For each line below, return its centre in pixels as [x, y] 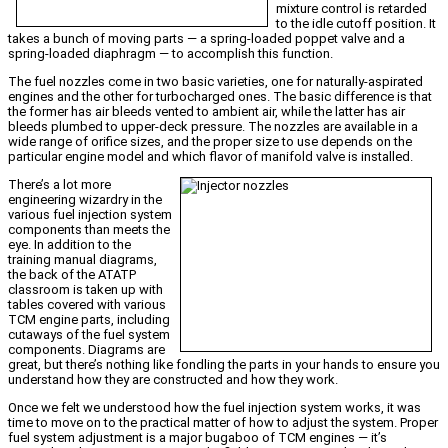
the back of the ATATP [72, 274]
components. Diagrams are [86, 349]
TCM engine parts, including [89, 319]
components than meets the [89, 229]
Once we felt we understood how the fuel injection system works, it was [214, 407]
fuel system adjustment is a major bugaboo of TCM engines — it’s [197, 437]
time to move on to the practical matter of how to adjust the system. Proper [223, 422]
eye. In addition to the [69, 244]
